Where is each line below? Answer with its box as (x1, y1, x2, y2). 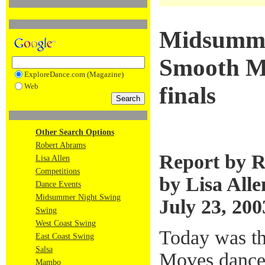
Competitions (35, 167, 80, 176)
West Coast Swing (35, 219, 96, 228)
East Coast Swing (35, 232, 94, 241)
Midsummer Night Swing (35, 193, 121, 202)
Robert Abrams (35, 141, 86, 150)
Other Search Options (35, 128, 114, 137)
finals (159, 82, 216, 109)
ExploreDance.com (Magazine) (24, 70, 124, 79)
